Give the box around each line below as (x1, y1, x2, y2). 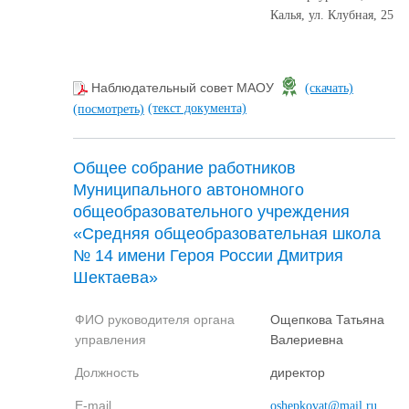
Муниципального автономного (73, 180, 304, 199)
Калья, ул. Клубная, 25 (270, 8, 393, 22)
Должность (75, 364, 139, 380)
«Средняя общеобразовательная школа (73, 224, 381, 243)
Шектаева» (73, 267, 158, 287)
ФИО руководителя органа (75, 311, 235, 327)
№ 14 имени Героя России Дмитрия (73, 246, 343, 265)
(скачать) (305, 80, 353, 95)
